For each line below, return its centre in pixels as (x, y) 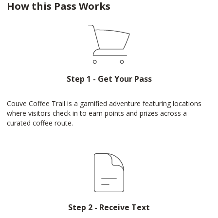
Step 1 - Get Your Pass (109, 79)
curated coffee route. (40, 123)
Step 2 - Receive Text (109, 207)
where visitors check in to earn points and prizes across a (97, 113)
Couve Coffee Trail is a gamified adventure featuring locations (104, 103)
